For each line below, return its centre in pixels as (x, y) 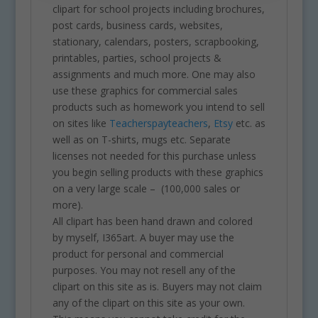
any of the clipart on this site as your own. (148, 303)
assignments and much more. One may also (154, 75)
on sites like (81, 124)
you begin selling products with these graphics (158, 172)
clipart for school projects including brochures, (158, 9)
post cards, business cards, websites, (137, 26)
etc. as (249, 124)
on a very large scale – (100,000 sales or (146, 189)
